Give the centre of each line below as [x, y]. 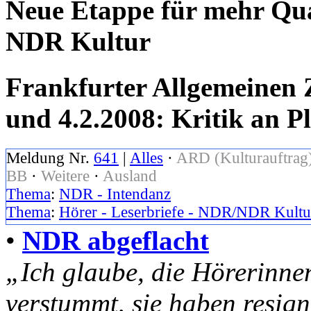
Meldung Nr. [50, 158]
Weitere [65, 176]
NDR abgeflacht [116, 241]
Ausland [130, 176]
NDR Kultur [78, 41]
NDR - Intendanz [115, 194]
